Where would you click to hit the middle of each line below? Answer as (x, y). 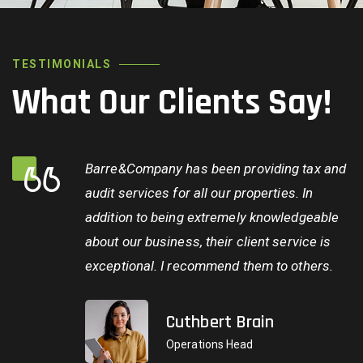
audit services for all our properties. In (199, 193)
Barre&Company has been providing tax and (216, 169)
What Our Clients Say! (172, 103)
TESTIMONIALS (62, 64)
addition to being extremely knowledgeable (212, 218)
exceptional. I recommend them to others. (209, 266)
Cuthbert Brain (220, 323)
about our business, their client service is (208, 242)
